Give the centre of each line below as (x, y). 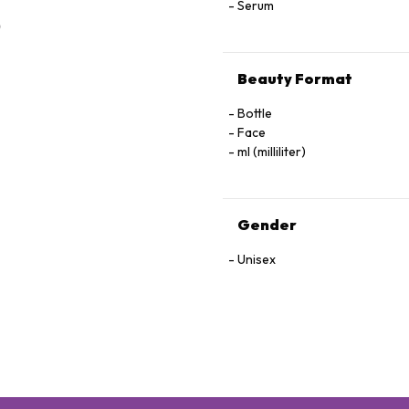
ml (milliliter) (272, 152)
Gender (267, 225)
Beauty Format (295, 79)
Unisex (257, 259)
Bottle (255, 113)
